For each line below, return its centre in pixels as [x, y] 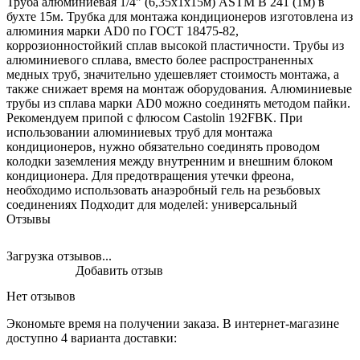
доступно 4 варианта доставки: [92, 338]
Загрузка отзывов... [59, 256]
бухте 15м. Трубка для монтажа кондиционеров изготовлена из [180, 17]
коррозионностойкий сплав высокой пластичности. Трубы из [175, 46]
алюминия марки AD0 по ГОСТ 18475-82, [123, 31]
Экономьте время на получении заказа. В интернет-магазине [173, 324]
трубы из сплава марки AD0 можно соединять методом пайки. [178, 104]
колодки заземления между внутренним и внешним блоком [170, 162]
